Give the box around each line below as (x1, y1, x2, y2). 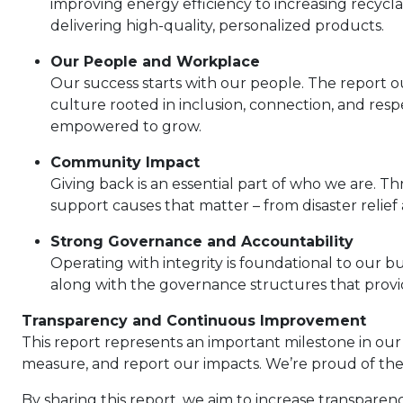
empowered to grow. (50, 118, 201, 135)
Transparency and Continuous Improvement (22, 312, 366, 329)
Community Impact (50, 154, 200, 171)
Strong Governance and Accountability (50, 233, 354, 250)
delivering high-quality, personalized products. (50, 17, 384, 34)
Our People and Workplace (50, 53, 260, 70)
